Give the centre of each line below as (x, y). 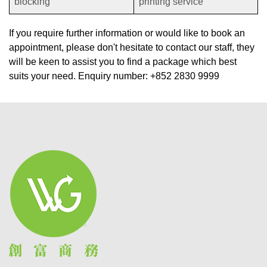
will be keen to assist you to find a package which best (123, 62)
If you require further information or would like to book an (127, 33)
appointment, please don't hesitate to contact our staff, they (132, 48)
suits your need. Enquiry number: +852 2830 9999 (114, 76)
